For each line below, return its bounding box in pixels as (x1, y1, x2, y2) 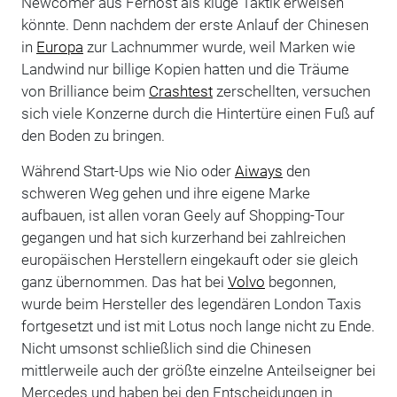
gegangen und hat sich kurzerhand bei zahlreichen (20, 228, 346, 246)
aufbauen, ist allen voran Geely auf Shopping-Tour (20, 206, 345, 224)
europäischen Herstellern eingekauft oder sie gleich (20, 250, 358, 269)
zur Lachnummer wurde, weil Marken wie (82, 37, 355, 56)
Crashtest (148, 82, 213, 100)
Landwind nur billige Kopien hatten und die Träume (20, 59, 349, 78)
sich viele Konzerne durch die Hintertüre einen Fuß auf (20, 104, 375, 122)
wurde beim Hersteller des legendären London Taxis (20, 294, 362, 313)
